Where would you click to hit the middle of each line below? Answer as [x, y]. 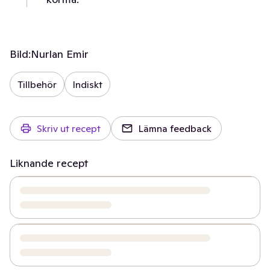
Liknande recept [49, 163]
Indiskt [87, 84]
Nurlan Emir [60, 54]
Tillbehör [37, 84]
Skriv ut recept [69, 128]
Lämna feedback [175, 128]
